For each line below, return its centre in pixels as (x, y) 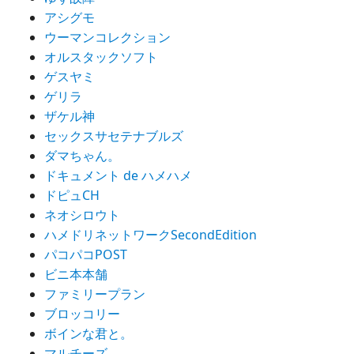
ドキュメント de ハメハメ (118, 176)
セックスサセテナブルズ (114, 136)
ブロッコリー (82, 314)
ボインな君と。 (88, 334)
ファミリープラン (95, 294)
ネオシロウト (82, 215)
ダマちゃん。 (82, 156)
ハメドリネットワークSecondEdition (151, 235)
